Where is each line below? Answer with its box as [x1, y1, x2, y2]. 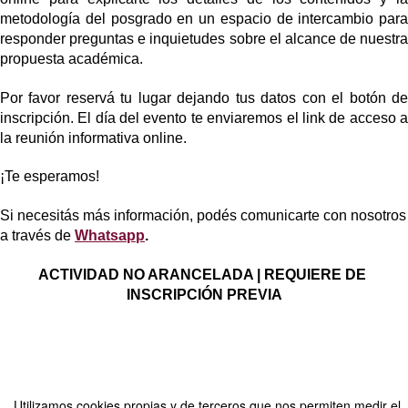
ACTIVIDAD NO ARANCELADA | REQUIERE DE [38, 266, 366, 282]
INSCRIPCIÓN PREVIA [126, 286, 282, 302]
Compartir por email [5, 385, 104, 402]
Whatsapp [75, 227, 145, 243]
